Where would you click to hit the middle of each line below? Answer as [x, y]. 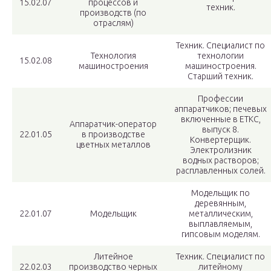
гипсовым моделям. [220, 234]
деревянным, [220, 204]
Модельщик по [220, 193]
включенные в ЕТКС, [220, 119]
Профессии [220, 99]
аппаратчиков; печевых [220, 109]
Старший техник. [220, 77]
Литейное [113, 257]
